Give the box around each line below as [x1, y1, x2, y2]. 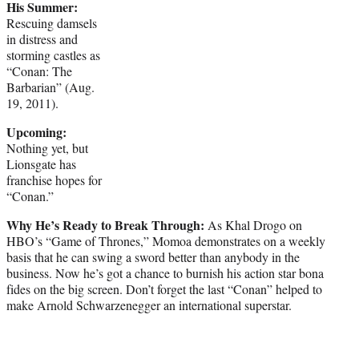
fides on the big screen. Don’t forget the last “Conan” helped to [6, 280, 322, 297]
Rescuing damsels [6, 14, 97, 31]
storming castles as [6, 46, 100, 63]
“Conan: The [6, 62, 72, 79]
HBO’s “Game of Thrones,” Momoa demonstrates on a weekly [6, 232, 325, 249]
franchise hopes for [6, 171, 102, 188]
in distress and [6, 30, 78, 47]
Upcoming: [6, 122, 67, 141]
